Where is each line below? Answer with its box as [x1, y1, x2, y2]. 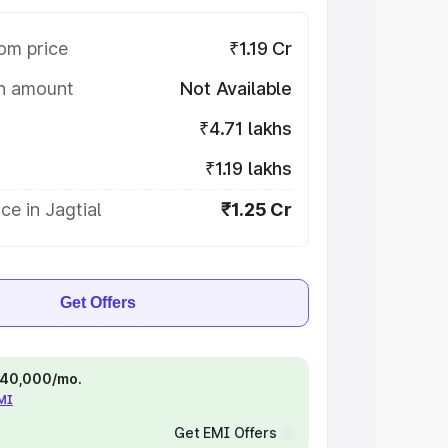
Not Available [180, 78, 292, 99]
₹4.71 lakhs [198, 118, 292, 139]
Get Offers [60, 294, 136, 311]
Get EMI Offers [173, 424, 277, 441]
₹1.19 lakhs [204, 158, 292, 179]
